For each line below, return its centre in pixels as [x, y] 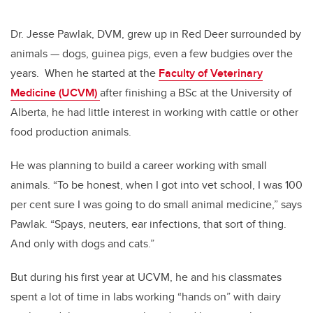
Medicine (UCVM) [55, 93]
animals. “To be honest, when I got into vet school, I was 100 [156, 185]
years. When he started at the [85, 73]
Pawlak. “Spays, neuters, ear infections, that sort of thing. [148, 224]
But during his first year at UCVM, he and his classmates [146, 277]
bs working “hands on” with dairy [201, 297]
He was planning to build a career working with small [139, 166]
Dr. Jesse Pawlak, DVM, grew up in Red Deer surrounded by [156, 34]
